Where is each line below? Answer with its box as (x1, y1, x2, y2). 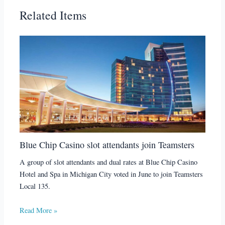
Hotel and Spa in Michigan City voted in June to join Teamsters (20, 169, 203, 179)
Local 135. (20, 181, 51, 191)
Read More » (20, 205, 58, 215)
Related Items (20, 7, 87, 23)
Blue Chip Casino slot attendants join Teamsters (20, 138, 195, 151)
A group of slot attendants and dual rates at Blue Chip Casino (20, 157, 198, 167)
